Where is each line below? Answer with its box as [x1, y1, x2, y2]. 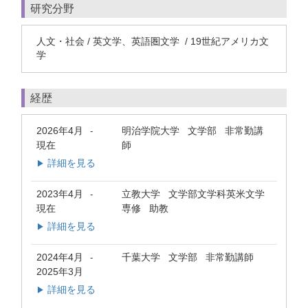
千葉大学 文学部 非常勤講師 [122, 252, 254, 263]
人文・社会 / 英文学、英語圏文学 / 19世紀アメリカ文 [36, 36, 269, 47]
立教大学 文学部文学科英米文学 [122, 188, 265, 200]
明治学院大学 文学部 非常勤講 [122, 125, 263, 136]
